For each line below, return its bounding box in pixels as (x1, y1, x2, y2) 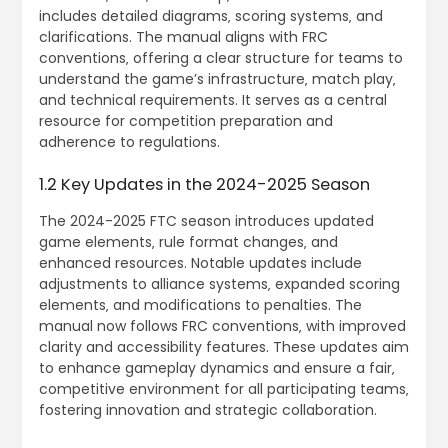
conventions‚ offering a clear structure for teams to (38, 47, 403, 68)
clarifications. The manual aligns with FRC (38, 26, 328, 47)
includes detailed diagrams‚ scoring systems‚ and (38, 5, 383, 26)
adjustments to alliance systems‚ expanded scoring (38, 273, 400, 294)
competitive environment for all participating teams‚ (38, 378, 409, 399)
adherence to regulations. (38, 131, 220, 152)
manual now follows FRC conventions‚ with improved (38, 315, 406, 336)
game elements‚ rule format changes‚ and (38, 231, 338, 252)
